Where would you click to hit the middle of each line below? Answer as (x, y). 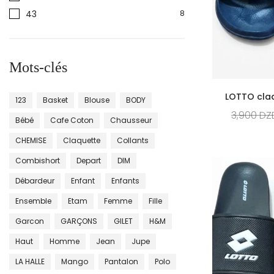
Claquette (82, 140)
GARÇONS (79, 221)
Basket (55, 100)
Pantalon (121, 261)
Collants (133, 140)
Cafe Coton (72, 120)
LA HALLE (30, 261)
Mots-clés (38, 67)
